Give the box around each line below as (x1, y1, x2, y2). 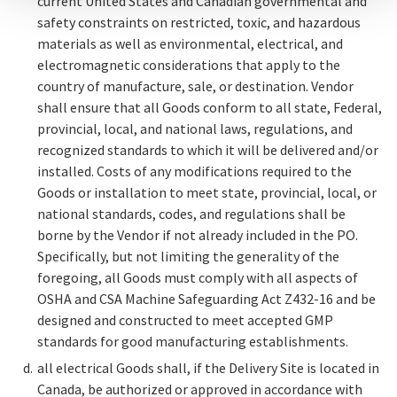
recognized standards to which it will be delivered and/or (37, 141, 378, 160)
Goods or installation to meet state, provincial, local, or (37, 183, 377, 202)
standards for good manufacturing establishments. (37, 332, 348, 351)
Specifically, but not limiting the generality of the (37, 247, 339, 266)
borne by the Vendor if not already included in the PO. (37, 226, 358, 245)
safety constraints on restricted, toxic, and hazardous (37, 13, 361, 32)
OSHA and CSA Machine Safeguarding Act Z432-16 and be (37, 290, 376, 308)
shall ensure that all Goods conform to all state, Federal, (37, 98, 382, 117)
